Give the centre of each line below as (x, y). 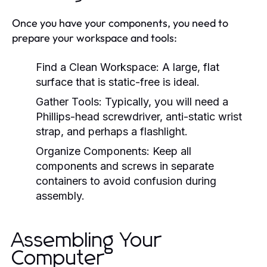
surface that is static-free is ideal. (118, 82)
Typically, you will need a (165, 101)
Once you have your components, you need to (120, 23)
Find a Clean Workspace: (97, 67)
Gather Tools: (69, 101)
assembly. (60, 195)
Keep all (170, 151)
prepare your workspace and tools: (94, 38)
